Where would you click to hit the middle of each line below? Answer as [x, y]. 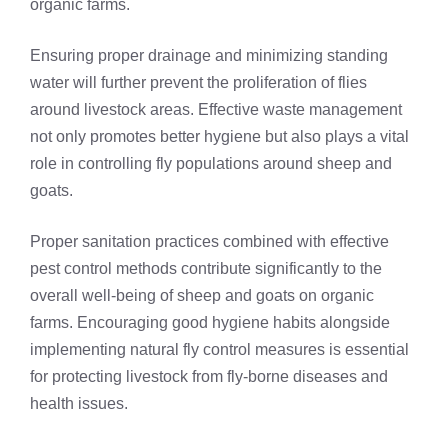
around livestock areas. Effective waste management [216, 110]
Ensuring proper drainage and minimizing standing [209, 56]
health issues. [79, 404]
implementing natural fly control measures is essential [219, 350]
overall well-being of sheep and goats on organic [202, 296]
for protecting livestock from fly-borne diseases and [209, 377]
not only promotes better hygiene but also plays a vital [219, 137]
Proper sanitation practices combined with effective [209, 242]
